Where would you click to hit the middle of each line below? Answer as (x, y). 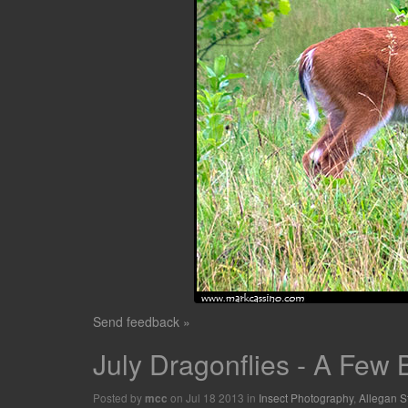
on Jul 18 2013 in (213, 398)
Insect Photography (306, 398)
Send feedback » (142, 321)
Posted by (119, 398)
